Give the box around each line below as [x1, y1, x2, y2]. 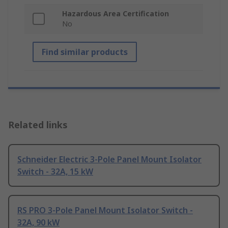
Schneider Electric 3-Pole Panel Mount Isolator [17, 154, 202, 165]
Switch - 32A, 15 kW [17, 166, 93, 178]
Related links [8, 119, 68, 131]
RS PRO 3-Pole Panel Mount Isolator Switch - [17, 205, 193, 216]
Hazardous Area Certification [62, 9, 169, 19]
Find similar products [42, 46, 128, 58]
